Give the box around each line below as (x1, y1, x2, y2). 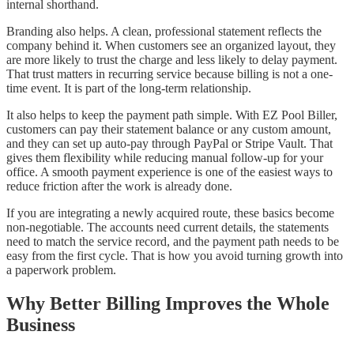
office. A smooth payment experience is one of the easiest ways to (6, 164, 333, 179)
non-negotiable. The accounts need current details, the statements (6, 220, 329, 234)
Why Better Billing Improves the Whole (6, 292, 330, 314)
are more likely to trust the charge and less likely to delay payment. (6, 52, 337, 66)
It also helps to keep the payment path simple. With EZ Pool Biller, (6, 107, 337, 122)
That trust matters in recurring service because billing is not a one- (6, 66, 333, 81)
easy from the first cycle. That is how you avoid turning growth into (6, 248, 343, 262)
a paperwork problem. (6, 262, 116, 277)
